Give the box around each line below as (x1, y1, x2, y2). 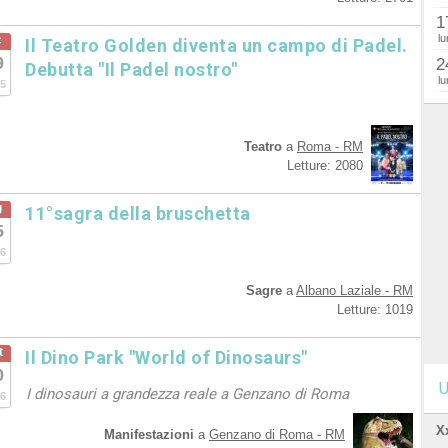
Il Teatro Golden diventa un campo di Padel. (25, 35, 408, 56)
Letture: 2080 (287, 158, 363, 173)
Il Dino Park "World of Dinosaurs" (25, 347, 308, 368)
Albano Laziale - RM (296, 283, 413, 298)
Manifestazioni (104, 427, 194, 442)
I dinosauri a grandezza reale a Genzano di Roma (26, 385, 349, 403)
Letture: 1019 (337, 302, 413, 317)
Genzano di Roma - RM (209, 427, 345, 442)
